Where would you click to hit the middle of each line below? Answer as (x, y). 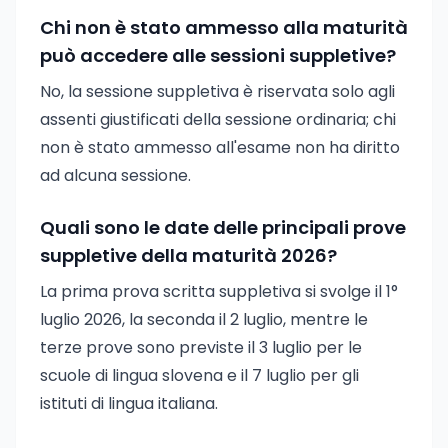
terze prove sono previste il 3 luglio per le (201, 347)
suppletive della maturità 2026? (188, 255)
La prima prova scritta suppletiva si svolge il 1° (219, 291)
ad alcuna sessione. (115, 175)
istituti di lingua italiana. (129, 403)
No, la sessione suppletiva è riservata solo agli (217, 91)
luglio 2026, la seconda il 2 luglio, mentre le (204, 319)
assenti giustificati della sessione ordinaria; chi (218, 119)
